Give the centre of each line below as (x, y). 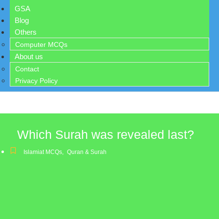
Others (26, 32)
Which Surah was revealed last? (106, 134)
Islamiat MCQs (43, 152)
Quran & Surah (87, 152)
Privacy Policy (36, 81)
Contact (27, 69)
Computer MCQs (41, 44)
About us (29, 56)
